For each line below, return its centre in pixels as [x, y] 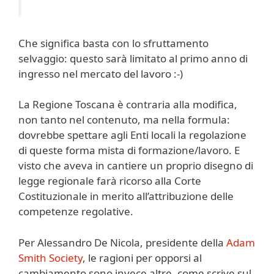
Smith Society [50, 257]
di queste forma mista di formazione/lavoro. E [129, 150]
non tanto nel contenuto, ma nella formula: [124, 120]
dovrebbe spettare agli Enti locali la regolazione [132, 135]
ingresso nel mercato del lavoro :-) [101, 73]
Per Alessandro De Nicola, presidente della [122, 242]
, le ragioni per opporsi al [142, 257]
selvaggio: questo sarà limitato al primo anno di [133, 58]
